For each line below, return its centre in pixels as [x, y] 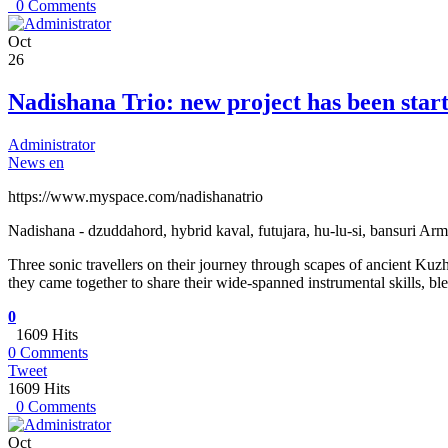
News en [36, 162]
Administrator [51, 144]
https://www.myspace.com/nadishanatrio [135, 196]
